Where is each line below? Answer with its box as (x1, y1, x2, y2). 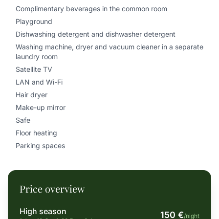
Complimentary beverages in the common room (16, 4, 167, 13)
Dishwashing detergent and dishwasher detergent (16, 30, 175, 38)
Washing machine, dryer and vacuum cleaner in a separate (16, 43, 203, 51)
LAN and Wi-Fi (16, 78, 63, 86)
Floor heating (16, 129, 57, 137)
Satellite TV (16, 65, 52, 73)
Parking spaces (16, 141, 65, 150)
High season (20, 206, 66, 216)
